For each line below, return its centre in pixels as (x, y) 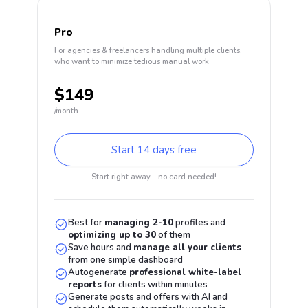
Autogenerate (99, 272)
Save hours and (101, 247)
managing (129, 223)
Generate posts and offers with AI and (148, 297)
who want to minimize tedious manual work (132, 62)
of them (174, 235)
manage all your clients (188, 247)
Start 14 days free (154, 150)
